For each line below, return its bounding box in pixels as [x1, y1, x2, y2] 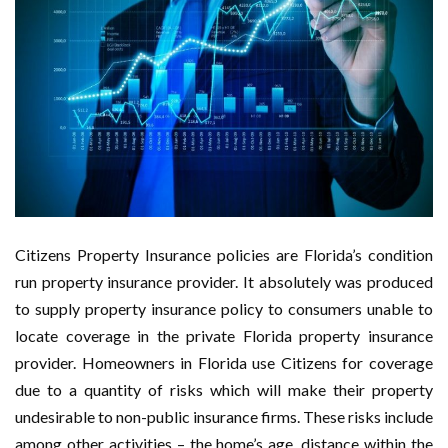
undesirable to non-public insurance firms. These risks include [15, 406, 433, 426]
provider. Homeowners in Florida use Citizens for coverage [15, 352, 433, 372]
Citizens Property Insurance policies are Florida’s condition [15, 244, 433, 264]
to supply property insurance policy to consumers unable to [15, 298, 433, 318]
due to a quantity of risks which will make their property [15, 379, 433, 399]
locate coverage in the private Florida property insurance [15, 325, 433, 345]
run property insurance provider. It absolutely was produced [15, 271, 433, 291]
